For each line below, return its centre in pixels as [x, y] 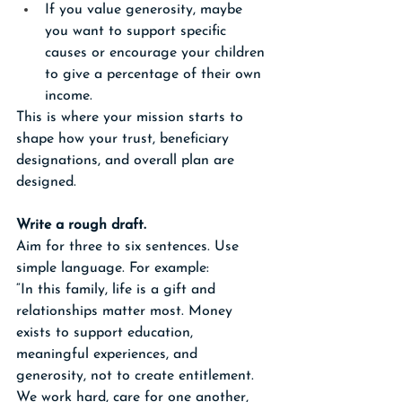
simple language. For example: [113, 268]
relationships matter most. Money [127, 311]
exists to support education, [107, 333]
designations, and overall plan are [127, 161]
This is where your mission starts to [132, 118]
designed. [46, 182]
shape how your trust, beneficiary [125, 139]
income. [69, 96]
